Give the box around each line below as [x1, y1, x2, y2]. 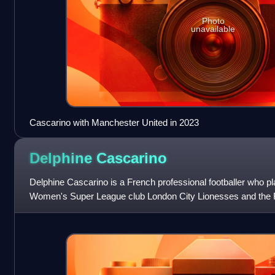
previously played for [29, 204, 112, 215]
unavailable [191, 24, 236, 34]
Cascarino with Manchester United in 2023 [29, 117, 199, 128]
